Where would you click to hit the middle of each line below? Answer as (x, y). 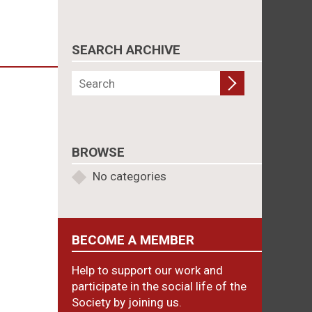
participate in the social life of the (159, 286)
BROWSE (99, 152)
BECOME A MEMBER (133, 240)
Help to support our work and (148, 270)
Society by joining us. (127, 302)
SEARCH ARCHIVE (126, 50)
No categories (130, 176)
